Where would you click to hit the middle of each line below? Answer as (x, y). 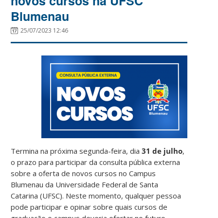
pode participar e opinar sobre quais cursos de (89, 207)
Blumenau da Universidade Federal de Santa (85, 184)
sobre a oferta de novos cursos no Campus (83, 173)
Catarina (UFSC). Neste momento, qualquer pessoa (96, 195)
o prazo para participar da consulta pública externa (96, 162)
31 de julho (162, 151)
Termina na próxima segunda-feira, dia (76, 151)
